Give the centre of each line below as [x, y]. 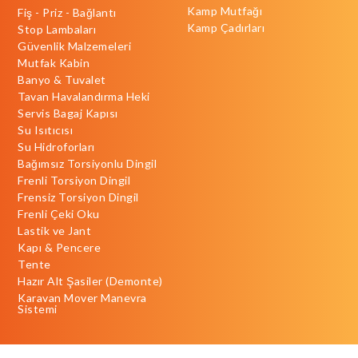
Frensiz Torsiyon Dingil [78, 197]
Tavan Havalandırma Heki [84, 97]
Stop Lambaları [57, 30]
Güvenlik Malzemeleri [75, 46]
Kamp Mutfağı [225, 11]
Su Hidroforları [56, 147]
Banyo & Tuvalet [62, 80]
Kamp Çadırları [226, 28]
